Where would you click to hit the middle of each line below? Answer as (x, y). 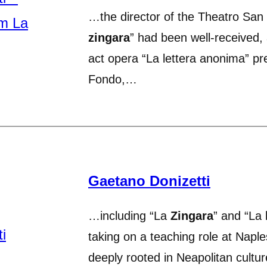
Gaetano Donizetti (149, 181)
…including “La (129, 216)
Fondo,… (113, 79)
